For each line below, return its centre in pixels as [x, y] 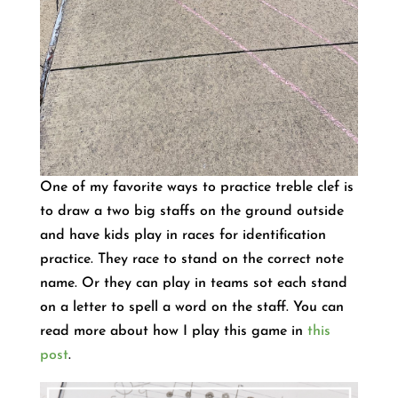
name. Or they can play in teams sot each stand [193, 283]
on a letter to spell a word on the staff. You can [191, 307]
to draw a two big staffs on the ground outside [191, 211]
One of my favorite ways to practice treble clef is [196, 187]
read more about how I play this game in [173, 331]
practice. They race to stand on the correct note [191, 259]
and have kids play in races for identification [183, 235]
